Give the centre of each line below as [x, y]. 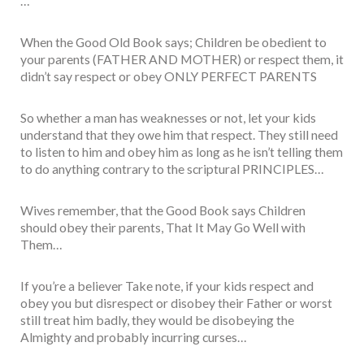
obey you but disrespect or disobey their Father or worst [176, 303]
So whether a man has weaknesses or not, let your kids [168, 118]
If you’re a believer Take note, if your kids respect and [167, 286]
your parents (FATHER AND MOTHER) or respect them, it [182, 59]
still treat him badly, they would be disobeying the [157, 320]
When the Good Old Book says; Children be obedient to [173, 42]
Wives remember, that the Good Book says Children [163, 210]
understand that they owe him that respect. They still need [179, 135]
